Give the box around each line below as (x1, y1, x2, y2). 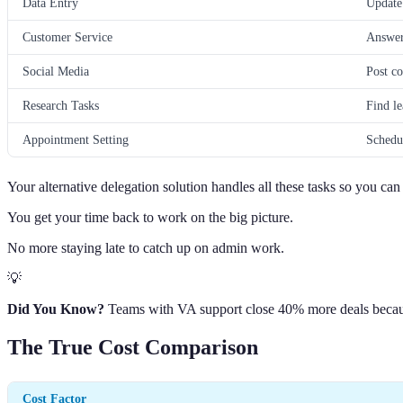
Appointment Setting (22, 132, 129, 148)
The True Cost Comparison (7, 336, 258, 360)
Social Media (22, 64, 89, 79)
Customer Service (22, 30, 112, 45)
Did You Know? (7, 301, 104, 318)
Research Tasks (22, 98, 99, 113)
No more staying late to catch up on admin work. (7, 240, 284, 256)
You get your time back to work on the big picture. (7, 210, 293, 226)
